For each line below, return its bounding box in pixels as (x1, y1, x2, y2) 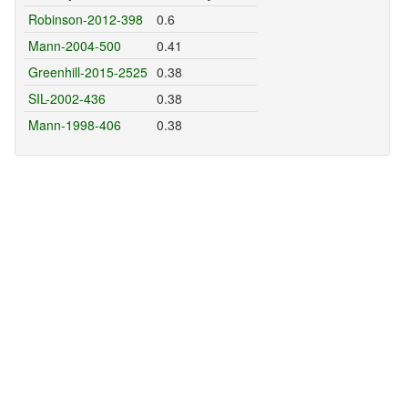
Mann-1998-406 (27, 116, 121, 135)
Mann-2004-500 (27, 36, 121, 56)
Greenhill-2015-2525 (27, 63, 148, 82)
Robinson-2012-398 (27, 10, 143, 29)
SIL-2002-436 (27, 89, 106, 108)
